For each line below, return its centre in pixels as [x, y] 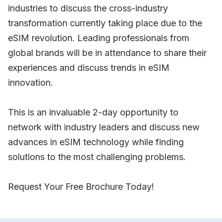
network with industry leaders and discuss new [104, 127]
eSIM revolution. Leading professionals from [99, 38]
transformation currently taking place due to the [105, 23]
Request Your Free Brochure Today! [81, 186]
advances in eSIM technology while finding [96, 142]
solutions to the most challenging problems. [97, 157]
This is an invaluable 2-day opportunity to [93, 112]
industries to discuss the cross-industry [88, 8]
